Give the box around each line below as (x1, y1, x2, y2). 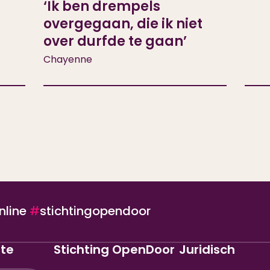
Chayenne (43, 52, 93, 66)
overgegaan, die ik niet (43, 14, 203, 33)
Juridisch (179, 240, 236, 258)
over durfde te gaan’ (43, 31, 187, 51)
